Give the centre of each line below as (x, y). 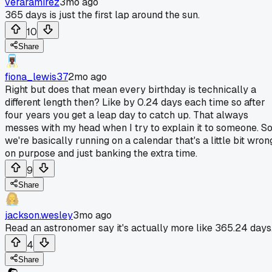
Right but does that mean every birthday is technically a (131, 89)
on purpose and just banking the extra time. (101, 153)
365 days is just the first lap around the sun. (102, 15)
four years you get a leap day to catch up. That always (127, 115)
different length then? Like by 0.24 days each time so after (135, 102)
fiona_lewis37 (36, 76)
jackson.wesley (39, 215)
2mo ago (87, 76)
